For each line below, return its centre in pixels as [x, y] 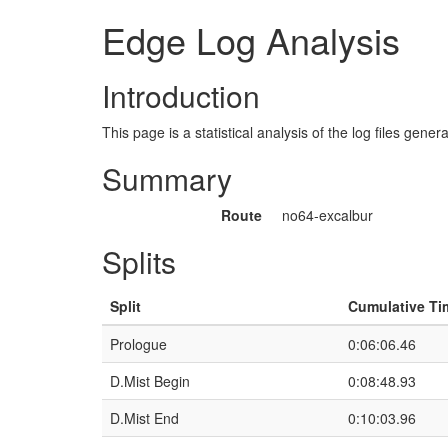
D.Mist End [144, 418]
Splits [139, 261]
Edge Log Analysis [251, 39]
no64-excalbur [327, 215]
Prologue [138, 344]
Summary [167, 178]
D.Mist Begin [150, 381]
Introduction [181, 95]
